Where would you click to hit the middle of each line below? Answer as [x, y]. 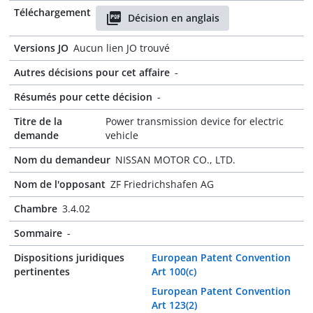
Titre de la [38, 121]
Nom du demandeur [62, 160]
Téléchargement [52, 12]
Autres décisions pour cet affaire [92, 72]
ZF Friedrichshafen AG [162, 184]
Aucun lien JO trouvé [122, 48]
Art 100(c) [174, 271]
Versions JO [41, 48]
